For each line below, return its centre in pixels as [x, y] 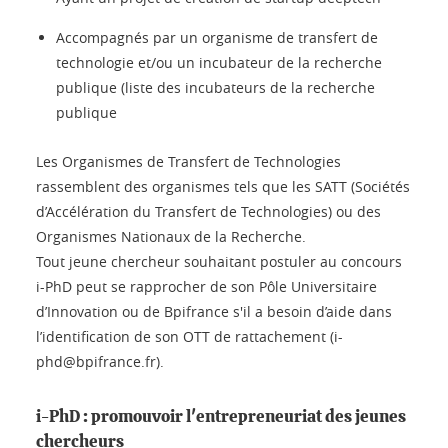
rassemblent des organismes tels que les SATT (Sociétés [223, 186]
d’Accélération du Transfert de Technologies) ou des [208, 211]
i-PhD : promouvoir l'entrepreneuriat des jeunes [221, 416]
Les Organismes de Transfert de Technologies [188, 161]
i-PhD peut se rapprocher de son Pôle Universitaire [206, 286]
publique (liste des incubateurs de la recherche [215, 87]
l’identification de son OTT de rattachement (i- [189, 336]
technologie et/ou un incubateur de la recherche [219, 62]
